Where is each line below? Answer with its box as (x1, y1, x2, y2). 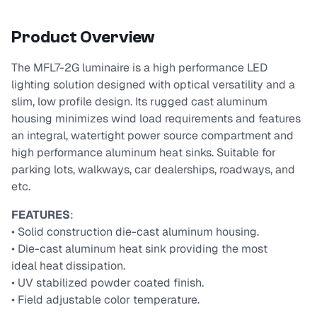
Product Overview (11, 28, 155, 47)
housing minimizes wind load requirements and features (11, 111, 301, 127)
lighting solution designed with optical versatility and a (11, 77, 295, 93)
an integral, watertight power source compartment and (11, 128, 294, 144)
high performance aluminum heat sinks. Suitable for (11, 145, 276, 161)
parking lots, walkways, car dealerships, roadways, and (11, 162, 295, 178)
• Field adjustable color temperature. (11, 292, 200, 308)
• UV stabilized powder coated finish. (11, 275, 204, 291)
